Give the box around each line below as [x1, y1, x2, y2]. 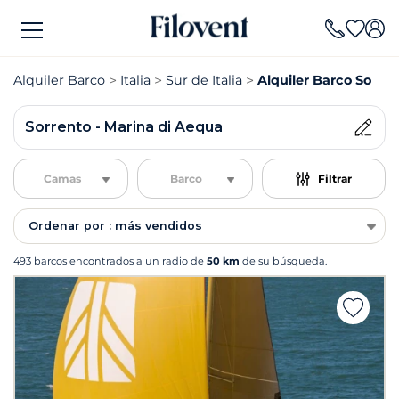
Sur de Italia [166, 72, 242, 88]
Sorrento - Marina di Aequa [25, 118, 223, 135]
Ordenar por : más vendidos [28, 219, 202, 232]
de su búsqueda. [240, 255, 327, 267]
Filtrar [317, 171, 352, 185]
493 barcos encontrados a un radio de [13, 255, 207, 267]
